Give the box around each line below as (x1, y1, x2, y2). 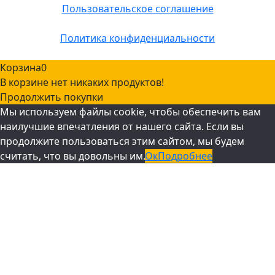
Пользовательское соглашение (61, 1, 214, 15)
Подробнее (158, 149, 212, 163)
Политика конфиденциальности (60, 31, 215, 45)
